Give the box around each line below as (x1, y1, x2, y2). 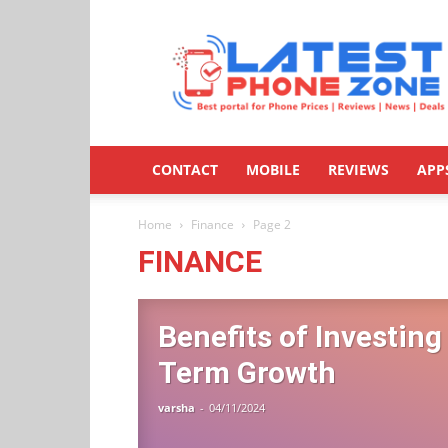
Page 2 (253, 216, 291, 233)
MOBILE (246, 160, 300, 179)
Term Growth (158, 355, 336, 390)
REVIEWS (328, 160, 389, 179)
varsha (158, 400, 195, 415)
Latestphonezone (307, 28, 422, 47)
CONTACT (152, 160, 218, 179)
